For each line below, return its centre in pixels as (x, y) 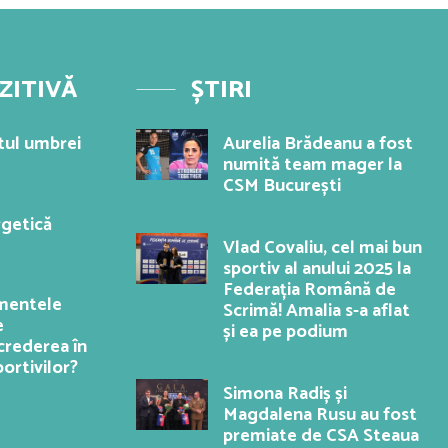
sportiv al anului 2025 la (317, 269)
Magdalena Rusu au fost (320, 415)
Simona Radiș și (285, 394)
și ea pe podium (285, 332)
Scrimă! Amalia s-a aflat (316, 311)
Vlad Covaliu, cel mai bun (322, 248)
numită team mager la (312, 165)
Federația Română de (309, 290)
